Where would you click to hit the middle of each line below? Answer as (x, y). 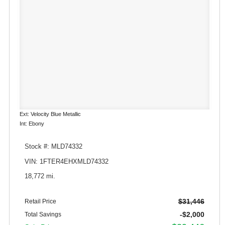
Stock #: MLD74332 (53, 147)
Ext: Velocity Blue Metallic (50, 114)
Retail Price (40, 202)
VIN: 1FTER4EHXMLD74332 (67, 161)
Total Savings (43, 215)
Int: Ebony (32, 124)
